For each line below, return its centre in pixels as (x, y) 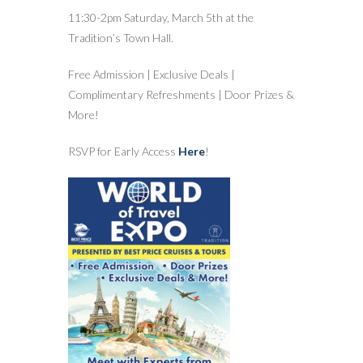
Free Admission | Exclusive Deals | (152, 74)
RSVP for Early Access (123, 151)
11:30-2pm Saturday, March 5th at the (161, 17)
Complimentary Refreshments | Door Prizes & (181, 94)
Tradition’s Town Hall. (121, 38)
